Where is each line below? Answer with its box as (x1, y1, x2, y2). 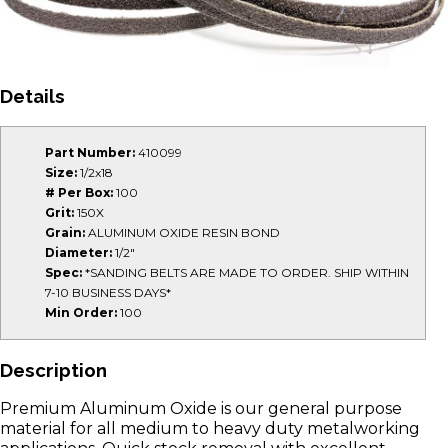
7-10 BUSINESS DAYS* (45, 285, 171, 301)
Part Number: (45, 145, 135, 161)
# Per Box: (45, 185, 113, 201)
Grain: (45, 225, 85, 241)
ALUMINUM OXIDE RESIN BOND (85, 225, 280, 241)
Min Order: (45, 305, 117, 321)
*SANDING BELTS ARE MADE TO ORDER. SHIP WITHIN (82, 265, 409, 281)
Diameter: (45, 245, 112, 261)
